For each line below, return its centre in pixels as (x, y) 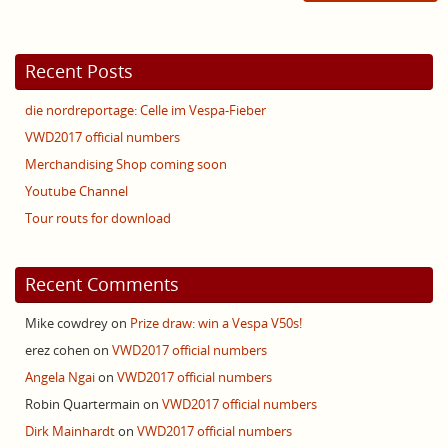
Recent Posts (79, 71)
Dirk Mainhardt (70, 432)
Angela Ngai (60, 378)
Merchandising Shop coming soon (126, 165)
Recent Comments (102, 284)
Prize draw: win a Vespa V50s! (216, 324)
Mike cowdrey (66, 324)
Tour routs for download (98, 219)
